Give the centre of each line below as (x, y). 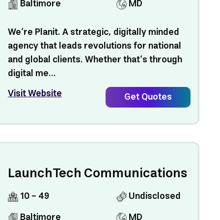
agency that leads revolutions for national (95, 46)
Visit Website (35, 94)
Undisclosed (154, 196)
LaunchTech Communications (98, 174)
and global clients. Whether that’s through (95, 60)
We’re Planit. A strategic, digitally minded (94, 32)
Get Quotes (148, 97)
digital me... (32, 74)
